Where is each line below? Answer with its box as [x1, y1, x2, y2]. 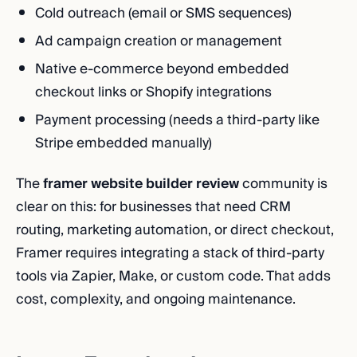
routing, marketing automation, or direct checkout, [16, 218, 334, 241]
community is [239, 172, 328, 195]
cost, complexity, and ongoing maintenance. [16, 288, 296, 311]
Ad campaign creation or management [35, 29, 282, 53]
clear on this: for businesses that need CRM [16, 195, 291, 218]
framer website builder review [43, 172, 239, 195]
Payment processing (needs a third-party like [35, 108, 320, 131]
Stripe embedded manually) [35, 131, 212, 155]
